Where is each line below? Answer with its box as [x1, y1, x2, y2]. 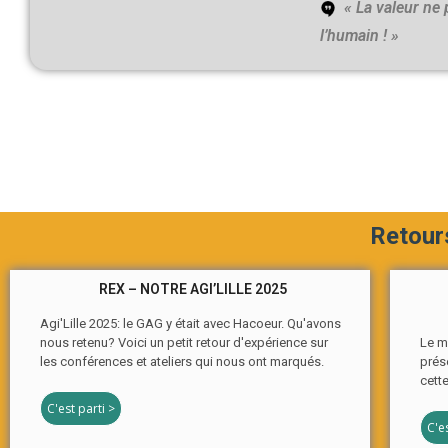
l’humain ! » [320, 26, 399, 45]
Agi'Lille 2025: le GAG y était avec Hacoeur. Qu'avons [40, 316, 341, 331]
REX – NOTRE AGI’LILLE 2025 [98, 281, 287, 297]
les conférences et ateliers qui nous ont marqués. [40, 354, 324, 369]
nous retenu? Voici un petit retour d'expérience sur [40, 335, 328, 350]
